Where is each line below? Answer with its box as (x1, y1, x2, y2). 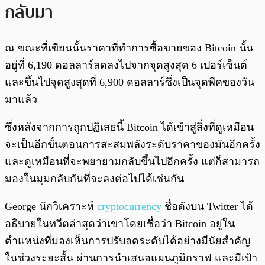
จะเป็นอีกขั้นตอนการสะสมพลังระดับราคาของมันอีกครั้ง (5, 138, 260, 150)
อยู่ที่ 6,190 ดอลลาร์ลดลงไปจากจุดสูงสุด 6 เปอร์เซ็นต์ (5, 59, 247, 71)
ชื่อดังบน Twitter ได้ (161, 200, 253, 212)
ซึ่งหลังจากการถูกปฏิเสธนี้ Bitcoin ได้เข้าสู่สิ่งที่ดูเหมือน (5, 121, 254, 133)
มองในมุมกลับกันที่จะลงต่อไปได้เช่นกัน (5, 172, 187, 185)
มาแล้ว (5, 93, 40, 105)
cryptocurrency (97, 200, 161, 212)
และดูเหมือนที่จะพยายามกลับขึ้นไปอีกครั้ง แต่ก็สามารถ (5, 155, 260, 167)
